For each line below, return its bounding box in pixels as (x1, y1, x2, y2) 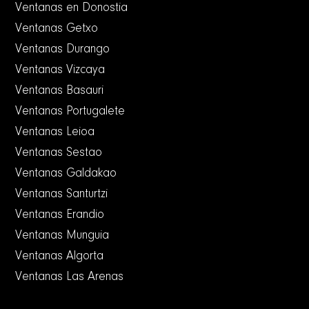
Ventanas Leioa (15, 126, 95, 139)
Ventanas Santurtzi (15, 188, 108, 201)
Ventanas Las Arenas (15, 271, 124, 284)
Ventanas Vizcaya (15, 64, 106, 77)
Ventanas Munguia (15, 230, 110, 243)
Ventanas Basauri (15, 85, 104, 98)
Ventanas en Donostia (15, 2, 128, 15)
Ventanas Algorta (15, 250, 104, 263)
